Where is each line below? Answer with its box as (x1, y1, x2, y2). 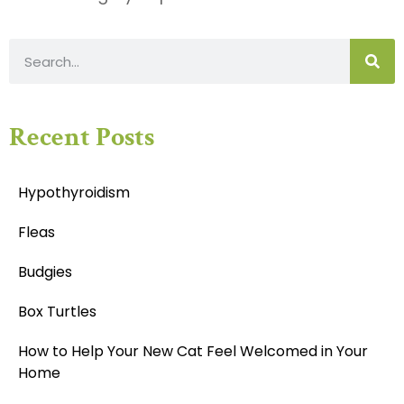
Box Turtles (18, 301, 96, 323)
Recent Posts (9, 120, 154, 156)
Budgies (18, 262, 72, 283)
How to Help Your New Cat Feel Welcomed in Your (18, 341, 368, 363)
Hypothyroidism (18, 182, 130, 204)
